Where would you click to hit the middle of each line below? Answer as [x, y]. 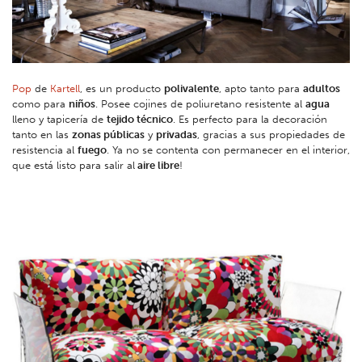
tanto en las [42, 135]
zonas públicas [108, 135]
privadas [177, 135]
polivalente [192, 89]
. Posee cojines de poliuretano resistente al [200, 104]
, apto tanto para [261, 89]
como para [40, 104]
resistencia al [45, 150]
